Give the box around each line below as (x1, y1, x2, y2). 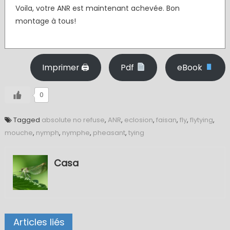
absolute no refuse (41, 115, 105, 125)
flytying (189, 115, 213, 125)
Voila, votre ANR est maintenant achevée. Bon (15, 3, 180, 13)
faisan (156, 115, 177, 125)
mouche (4, 128, 33, 138)
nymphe (62, 128, 90, 138)
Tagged (13, 115, 42, 125)
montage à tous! (15, 16, 76, 26)
